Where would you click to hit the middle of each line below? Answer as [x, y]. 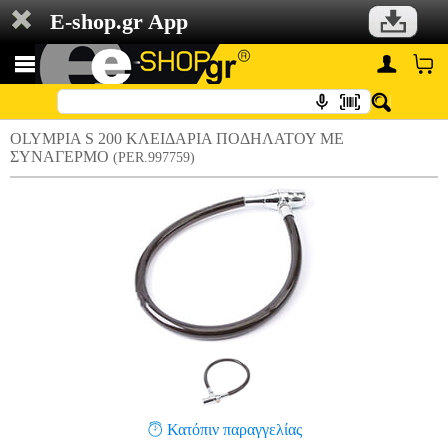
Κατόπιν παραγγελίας [234, 429]
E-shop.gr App [119, 21]
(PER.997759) [154, 157]
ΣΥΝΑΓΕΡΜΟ [61, 156]
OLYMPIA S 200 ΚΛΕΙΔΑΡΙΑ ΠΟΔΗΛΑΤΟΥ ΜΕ [177, 138]
